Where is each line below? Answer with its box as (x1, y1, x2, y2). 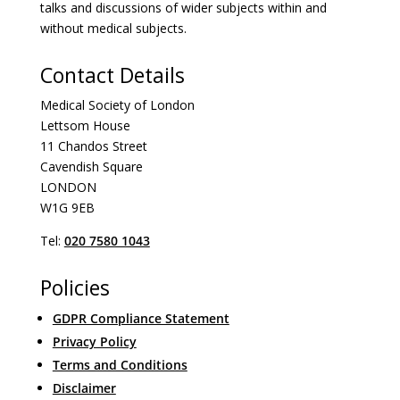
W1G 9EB (39, 199, 95, 217)
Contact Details (39, 61, 185, 90)
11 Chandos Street (39, 137, 147, 155)
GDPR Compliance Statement (52, 310, 229, 328)
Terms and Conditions (52, 356, 187, 374)
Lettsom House (39, 117, 130, 135)
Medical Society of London (39, 96, 195, 114)
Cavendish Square (39, 158, 143, 176)
